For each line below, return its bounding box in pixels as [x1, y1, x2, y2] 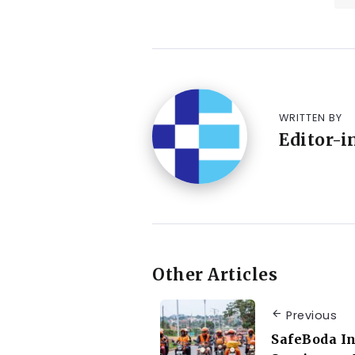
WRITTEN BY [279, 110, 342, 124]
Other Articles [152, 265, 277, 286]
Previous [286, 307, 337, 323]
